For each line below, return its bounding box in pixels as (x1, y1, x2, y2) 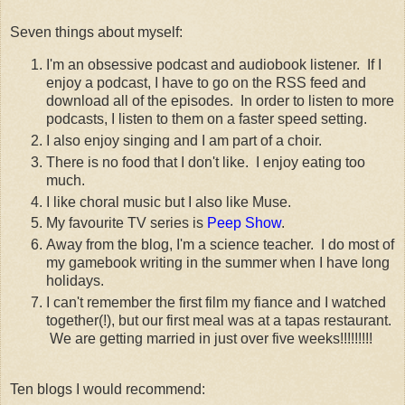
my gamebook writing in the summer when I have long (46, 255, 390, 271)
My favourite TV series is (46, 215, 207, 231)
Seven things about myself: (10, 24, 183, 40)
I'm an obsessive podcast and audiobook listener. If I (46, 56, 381, 72)
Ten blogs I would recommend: (10, 381, 205, 398)
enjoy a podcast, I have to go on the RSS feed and (46, 74, 366, 90)
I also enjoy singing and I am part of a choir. (46, 132, 322, 148)
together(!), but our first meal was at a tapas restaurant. (46, 313, 391, 329)
